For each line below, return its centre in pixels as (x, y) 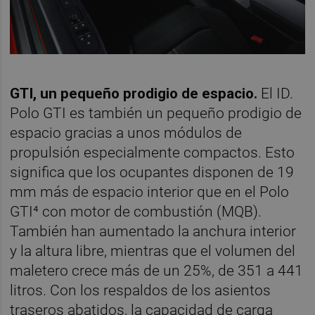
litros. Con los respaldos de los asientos (141, 290)
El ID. (277, 93)
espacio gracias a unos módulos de (126, 133)
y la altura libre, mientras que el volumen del (153, 251)
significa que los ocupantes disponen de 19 (152, 172)
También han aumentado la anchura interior (153, 231)
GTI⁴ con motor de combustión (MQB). (136, 211)
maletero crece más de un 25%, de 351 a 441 (157, 270)
